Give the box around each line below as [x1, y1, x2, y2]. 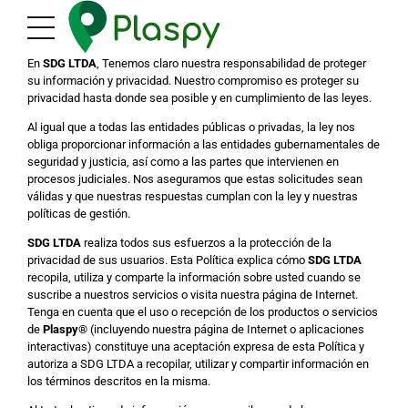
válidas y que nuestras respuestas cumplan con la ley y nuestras [27, 189, 358, 203]
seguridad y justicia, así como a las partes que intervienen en [27, 155, 339, 168]
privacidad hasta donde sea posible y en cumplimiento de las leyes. [27, 91, 372, 105]
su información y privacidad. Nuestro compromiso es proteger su [27, 74, 359, 87]
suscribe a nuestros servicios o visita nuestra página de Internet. [27, 288, 358, 301]
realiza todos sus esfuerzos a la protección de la [81, 236, 331, 250]
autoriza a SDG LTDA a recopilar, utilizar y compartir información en [27, 357, 369, 371]
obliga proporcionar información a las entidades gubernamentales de [27, 138, 380, 151]
